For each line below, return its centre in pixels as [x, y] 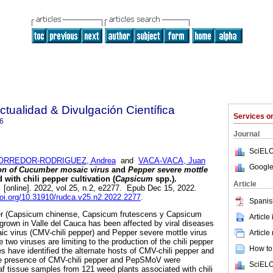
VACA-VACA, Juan [172, 161]
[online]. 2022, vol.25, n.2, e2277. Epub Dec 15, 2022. [99, 188]
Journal [246, 134]
